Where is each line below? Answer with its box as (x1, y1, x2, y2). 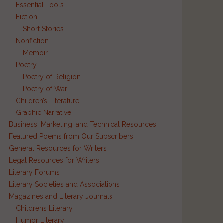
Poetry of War (22, 84, 67, 93)
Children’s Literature (15, 96, 79, 105)
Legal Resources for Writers (8, 156, 99, 164)
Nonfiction (15, 36, 49, 45)
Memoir (22, 48, 48, 57)
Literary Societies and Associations (8, 180, 120, 188)
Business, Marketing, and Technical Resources (8, 120, 156, 128)
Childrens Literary (15, 204, 73, 212)
